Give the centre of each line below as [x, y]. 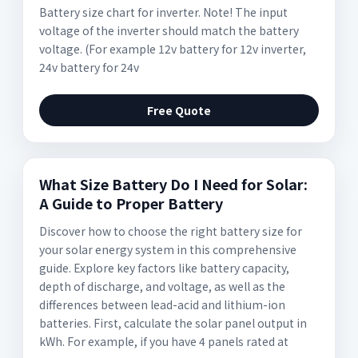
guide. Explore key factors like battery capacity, [164, 268]
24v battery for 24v [89, 67]
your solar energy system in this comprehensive [168, 249]
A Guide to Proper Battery [131, 203]
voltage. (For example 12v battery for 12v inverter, [173, 49]
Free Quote [179, 110]
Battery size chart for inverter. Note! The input [163, 12]
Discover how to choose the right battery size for [171, 231]
